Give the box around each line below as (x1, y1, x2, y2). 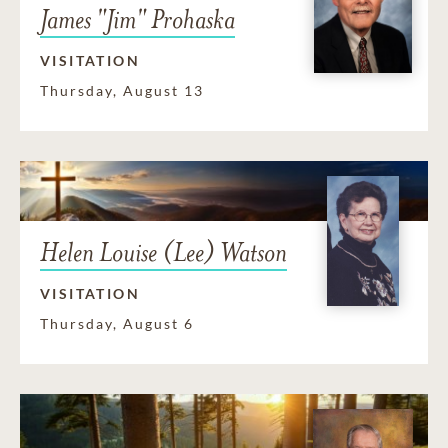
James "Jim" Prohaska (40, 3, 235, 37)
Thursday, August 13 (40, 82, 204, 100)
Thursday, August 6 (40, 315, 194, 333)
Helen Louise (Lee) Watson (40, 236, 287, 270)
